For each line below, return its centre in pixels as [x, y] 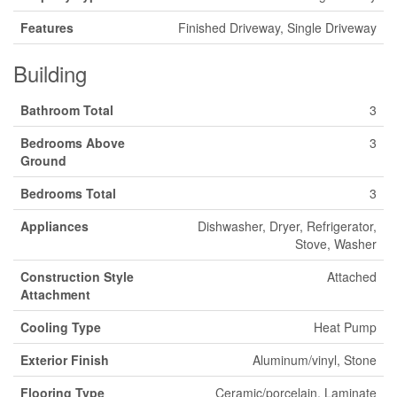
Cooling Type [61, 327]
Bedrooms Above [73, 143]
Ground [43, 160]
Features [47, 27]
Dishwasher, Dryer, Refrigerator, [287, 226]
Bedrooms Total [68, 193]
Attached [352, 276]
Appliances [54, 226]
